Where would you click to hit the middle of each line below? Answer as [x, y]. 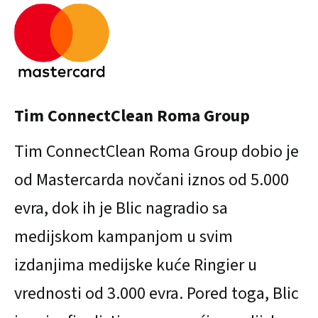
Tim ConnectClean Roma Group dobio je [157, 152]
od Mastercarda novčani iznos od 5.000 [152, 180]
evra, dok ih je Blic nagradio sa [121, 209]
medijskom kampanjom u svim [124, 237]
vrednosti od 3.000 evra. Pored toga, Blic [157, 294]
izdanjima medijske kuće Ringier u [136, 265]
